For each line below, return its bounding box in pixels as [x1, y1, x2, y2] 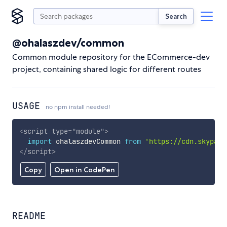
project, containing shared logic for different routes [12, 64, 201, 74]
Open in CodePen [54, 165, 115, 175]
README [12, 210, 46, 222]
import [27, 136, 52, 146]
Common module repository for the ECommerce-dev [12, 52, 210, 62]
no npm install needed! [46, 103, 110, 111]
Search [165, 12, 187, 20]
